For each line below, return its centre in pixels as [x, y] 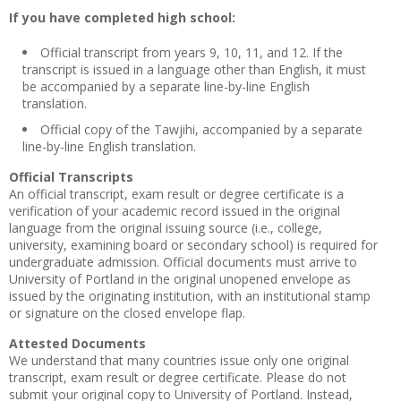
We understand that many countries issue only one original [179, 360]
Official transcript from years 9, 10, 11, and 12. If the [192, 52]
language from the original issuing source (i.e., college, [166, 228]
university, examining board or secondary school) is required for [193, 245]
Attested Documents [77, 343]
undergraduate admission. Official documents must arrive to [183, 262]
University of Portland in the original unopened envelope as [180, 279]
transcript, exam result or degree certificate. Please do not [178, 377]
